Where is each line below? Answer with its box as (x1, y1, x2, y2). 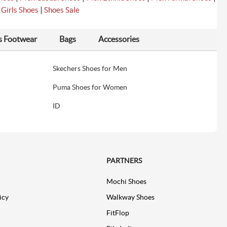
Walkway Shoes (106, 193, 155, 202)
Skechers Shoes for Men (53, 64, 128, 73)
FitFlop (106, 209, 129, 217)
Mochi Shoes (106, 177, 146, 186)
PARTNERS (106, 157, 142, 165)
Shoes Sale (44, 6, 80, 15)
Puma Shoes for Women (53, 83, 128, 92)
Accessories (98, 34, 140, 44)
